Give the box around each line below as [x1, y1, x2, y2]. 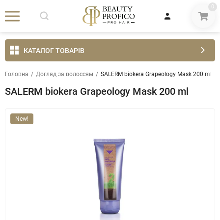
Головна [5, 71, 28, 78]
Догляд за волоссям [36, 71, 93, 78]
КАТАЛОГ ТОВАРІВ [24, 46, 84, 55]
